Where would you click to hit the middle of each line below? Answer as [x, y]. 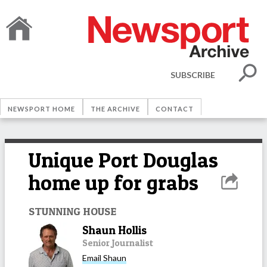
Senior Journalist [118, 243]
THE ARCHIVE [115, 109]
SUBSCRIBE [193, 74]
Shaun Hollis [114, 230]
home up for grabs [114, 183]
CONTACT [175, 109]
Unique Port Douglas [123, 160]
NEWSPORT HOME [41, 109]
